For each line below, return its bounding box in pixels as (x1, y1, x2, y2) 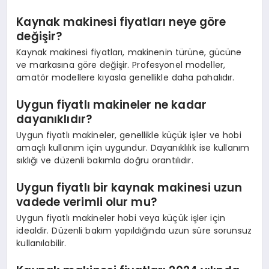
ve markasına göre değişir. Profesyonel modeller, (16, 59, 226, 71)
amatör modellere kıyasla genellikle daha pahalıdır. (16, 71, 235, 84)
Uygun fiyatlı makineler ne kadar (16, 96, 207, 113)
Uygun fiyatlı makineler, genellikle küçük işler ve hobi (16, 129, 241, 142)
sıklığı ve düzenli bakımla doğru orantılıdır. (16, 154, 193, 167)
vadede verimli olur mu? (16, 193, 157, 210)
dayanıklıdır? (16, 110, 93, 127)
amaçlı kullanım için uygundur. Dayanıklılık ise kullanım (16, 142, 250, 154)
